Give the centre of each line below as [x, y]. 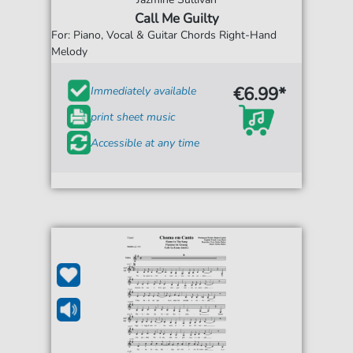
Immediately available [144, 91]
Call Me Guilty [176, 19]
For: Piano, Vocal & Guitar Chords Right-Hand [164, 35]
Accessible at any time [145, 143]
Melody [70, 52]
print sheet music [133, 117]
